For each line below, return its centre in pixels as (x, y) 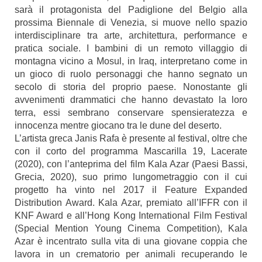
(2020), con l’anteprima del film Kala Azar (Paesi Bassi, (131, 164)
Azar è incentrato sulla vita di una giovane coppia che (131, 241)
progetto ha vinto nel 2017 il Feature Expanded (131, 190)
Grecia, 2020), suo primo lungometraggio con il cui (131, 177)
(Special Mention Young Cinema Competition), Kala (131, 228)
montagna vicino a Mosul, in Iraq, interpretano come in (131, 61)
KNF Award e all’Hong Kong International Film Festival (131, 216)
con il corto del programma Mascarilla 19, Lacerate (131, 151)
